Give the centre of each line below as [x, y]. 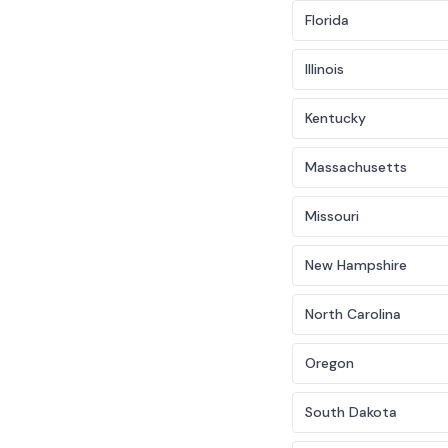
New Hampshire [356, 264]
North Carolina [353, 313]
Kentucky [335, 117]
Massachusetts [356, 166]
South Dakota [351, 411]
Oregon [329, 362]
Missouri [332, 215]
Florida [327, 19]
